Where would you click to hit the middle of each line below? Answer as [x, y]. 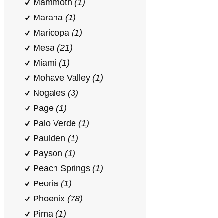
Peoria [47, 183]
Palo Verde [56, 123]
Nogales [50, 93]
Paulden [50, 138]
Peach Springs [63, 168]
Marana [49, 18]
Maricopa [52, 33]
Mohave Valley [63, 78]
